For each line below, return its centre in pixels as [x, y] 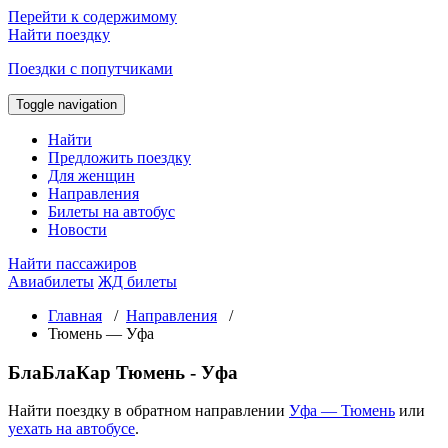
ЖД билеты [137, 281]
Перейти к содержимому [92, 16]
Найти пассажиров [72, 263]
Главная [75, 315]
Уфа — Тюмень [342, 411]
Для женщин [91, 175]
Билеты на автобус [111, 211]
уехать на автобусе [71, 429]
